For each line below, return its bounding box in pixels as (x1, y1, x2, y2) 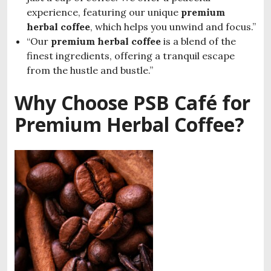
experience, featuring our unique (27, 5, 181, 18)
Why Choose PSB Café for (15, 89, 250, 116)
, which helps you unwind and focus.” (90, 20, 256, 33)
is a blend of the (161, 34, 236, 47)
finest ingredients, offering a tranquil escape (27, 49, 235, 62)
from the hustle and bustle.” (27, 64, 153, 76)
